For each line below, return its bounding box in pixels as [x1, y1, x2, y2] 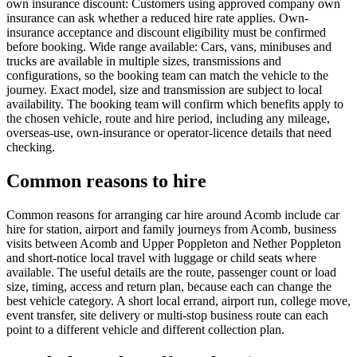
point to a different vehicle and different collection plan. [6, 322, 284, 336]
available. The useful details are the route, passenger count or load [6, 265, 336, 279]
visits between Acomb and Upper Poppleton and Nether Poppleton [6, 236, 341, 250]
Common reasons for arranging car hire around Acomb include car [6, 207, 339, 222]
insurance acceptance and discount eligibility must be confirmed [6, 25, 326, 39]
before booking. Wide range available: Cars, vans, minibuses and [6, 39, 331, 53]
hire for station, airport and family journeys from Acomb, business [6, 222, 336, 236]
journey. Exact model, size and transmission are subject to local [6, 82, 322, 96]
